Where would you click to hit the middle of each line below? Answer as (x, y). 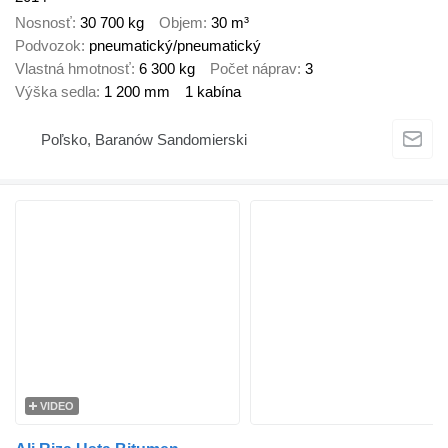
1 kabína (213, 92)
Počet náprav (253, 69)
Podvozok (48, 46)
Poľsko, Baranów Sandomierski (144, 140)
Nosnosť (43, 23)
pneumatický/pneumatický (175, 46)
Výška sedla (55, 92)
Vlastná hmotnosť (73, 69)
